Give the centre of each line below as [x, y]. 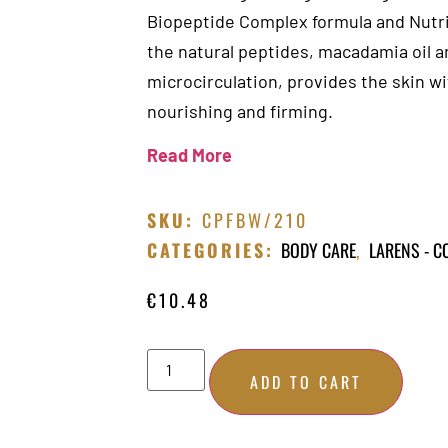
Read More [189, 155]
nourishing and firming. [240, 111]
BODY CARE [318, 249]
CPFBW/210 [255, 219]
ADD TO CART [306, 382]
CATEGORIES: [210, 249]
